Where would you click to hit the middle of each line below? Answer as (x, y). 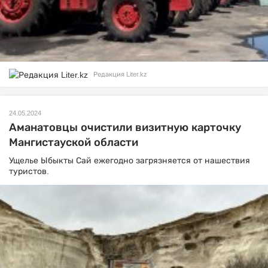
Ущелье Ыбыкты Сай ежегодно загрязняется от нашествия (130, 160)
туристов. (29, 171)
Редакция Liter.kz (120, 74)
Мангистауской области (74, 142)
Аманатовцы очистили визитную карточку (125, 127)
